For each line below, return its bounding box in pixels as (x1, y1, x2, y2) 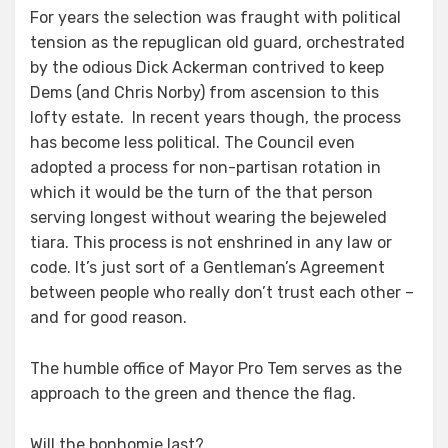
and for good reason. (30, 308, 187, 327)
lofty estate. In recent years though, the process (30, 108, 401, 127)
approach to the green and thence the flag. (30, 384, 356, 403)
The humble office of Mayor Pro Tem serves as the (30, 359, 402, 378)
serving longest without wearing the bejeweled (30, 208, 387, 227)
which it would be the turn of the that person (30, 183, 373, 202)
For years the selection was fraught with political (30, 8, 401, 27)
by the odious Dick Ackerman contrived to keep (30, 58, 384, 77)
